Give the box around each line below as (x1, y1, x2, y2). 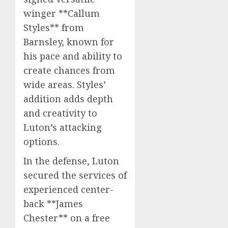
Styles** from (23, 21, 84, 34)
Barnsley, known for (23, 35, 114, 48)
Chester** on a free (23, 211, 110, 224)
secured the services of (23, 168, 127, 181)
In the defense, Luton (23, 154, 119, 167)
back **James (23, 197, 83, 210)
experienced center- (23, 183, 113, 195)
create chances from (23, 64, 115, 76)
